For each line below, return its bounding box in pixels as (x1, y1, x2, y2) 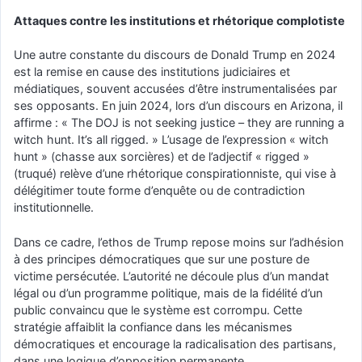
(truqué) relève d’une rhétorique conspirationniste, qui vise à (14, 166, 336, 181)
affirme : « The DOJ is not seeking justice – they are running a (14, 116, 344, 130)
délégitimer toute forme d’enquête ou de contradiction (14, 183, 305, 198)
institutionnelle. (14, 200, 94, 215)
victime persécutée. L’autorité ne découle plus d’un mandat (14, 268, 329, 283)
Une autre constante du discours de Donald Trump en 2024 (14, 48, 335, 62)
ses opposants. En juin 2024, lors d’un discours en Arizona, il (14, 99, 343, 113)
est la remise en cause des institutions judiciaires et (14, 65, 290, 79)
